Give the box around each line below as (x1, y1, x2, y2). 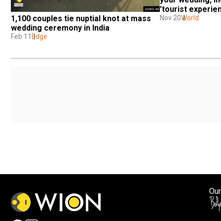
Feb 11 (11, 32, 32, 40)
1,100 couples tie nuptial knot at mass (11, 13, 151, 23)
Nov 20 (160, 13, 181, 22)
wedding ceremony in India (11, 23, 110, 33)
